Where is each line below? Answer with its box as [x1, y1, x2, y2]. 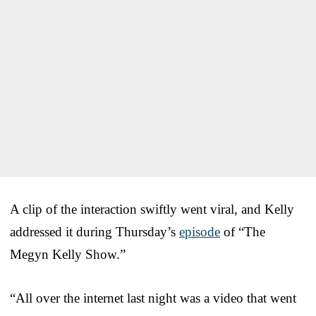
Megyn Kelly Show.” [10, 246, 126, 262]
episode [179, 224, 220, 239]
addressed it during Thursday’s [10, 224, 179, 239]
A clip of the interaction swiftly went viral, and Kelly [10, 201, 294, 217]
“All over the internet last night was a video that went [10, 290, 296, 305]
